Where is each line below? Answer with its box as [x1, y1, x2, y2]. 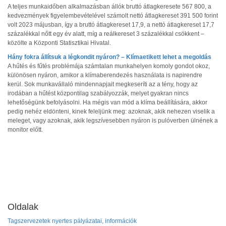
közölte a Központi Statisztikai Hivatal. [8, 39, 111, 46]
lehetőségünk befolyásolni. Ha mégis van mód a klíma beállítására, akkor [8, 99, 207, 106]
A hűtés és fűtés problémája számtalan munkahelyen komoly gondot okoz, [8, 63, 210, 70]
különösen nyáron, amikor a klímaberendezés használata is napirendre [8, 72, 202, 79]
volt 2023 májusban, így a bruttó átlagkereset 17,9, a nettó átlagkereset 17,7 [8, 21, 214, 28]
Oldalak [8, 202, 38, 212]
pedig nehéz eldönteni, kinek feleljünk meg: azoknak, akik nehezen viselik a [8, 108, 215, 115]
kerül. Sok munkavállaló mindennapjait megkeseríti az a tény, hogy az [8, 81, 198, 88]
